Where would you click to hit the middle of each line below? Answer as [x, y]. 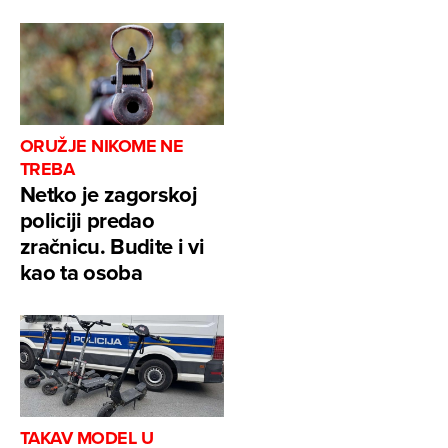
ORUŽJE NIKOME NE [102, 146]
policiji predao [87, 220]
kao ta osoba [81, 272]
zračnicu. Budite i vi [112, 246]
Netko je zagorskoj [109, 194]
